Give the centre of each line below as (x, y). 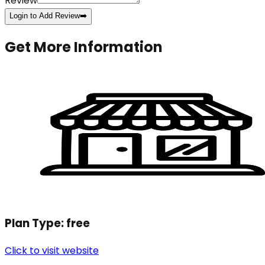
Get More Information (84, 47)
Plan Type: (35, 223)
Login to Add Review (45, 16)
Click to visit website (52, 250)
